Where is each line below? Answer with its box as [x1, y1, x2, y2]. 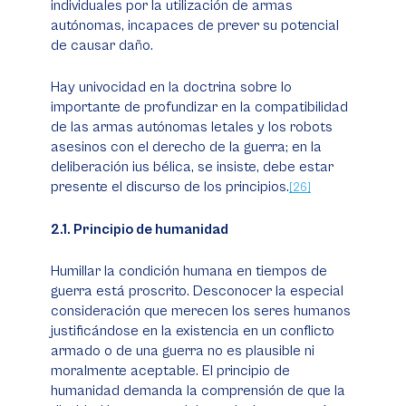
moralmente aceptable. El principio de [51, 362, 290, 379]
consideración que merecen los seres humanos [51, 303, 351, 319]
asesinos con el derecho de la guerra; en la [51, 139, 322, 155]
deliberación [51, 159, 132, 175]
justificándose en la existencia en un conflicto [51, 323, 334, 339]
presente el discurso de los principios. [51, 179, 289, 195]
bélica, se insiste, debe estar [153, 159, 333, 175]
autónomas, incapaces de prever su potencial [51, 17, 339, 34]
